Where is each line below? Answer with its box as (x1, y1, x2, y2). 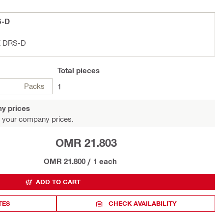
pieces (74, 66, 100, 75)
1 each (93, 157, 117, 165)
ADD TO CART (36, 178, 81, 186)
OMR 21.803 (55, 137, 117, 149)
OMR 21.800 (43, 157, 85, 165)
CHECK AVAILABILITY (109, 199, 177, 207)
